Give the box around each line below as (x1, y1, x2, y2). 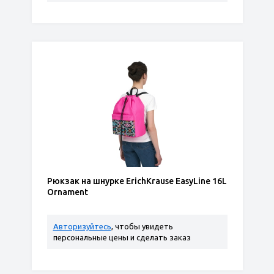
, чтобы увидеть (111, 222, 173, 231)
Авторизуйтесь (53, 222, 111, 231)
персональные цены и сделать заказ (53, 233, 191, 242)
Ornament (46, 187, 88, 197)
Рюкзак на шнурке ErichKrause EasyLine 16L (46, 176, 227, 186)
